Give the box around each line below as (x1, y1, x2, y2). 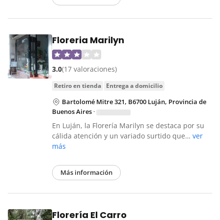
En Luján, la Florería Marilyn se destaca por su (52, 121, 204, 131)
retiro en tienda (58, 82, 101, 90)
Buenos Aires (52, 107, 92, 116)
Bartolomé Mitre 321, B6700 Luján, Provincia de (62, 97, 206, 107)
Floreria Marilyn (52, 34, 124, 47)
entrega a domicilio (110, 82, 163, 90)
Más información (60, 168, 112, 177)
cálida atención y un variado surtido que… (52, 131, 192, 141)
